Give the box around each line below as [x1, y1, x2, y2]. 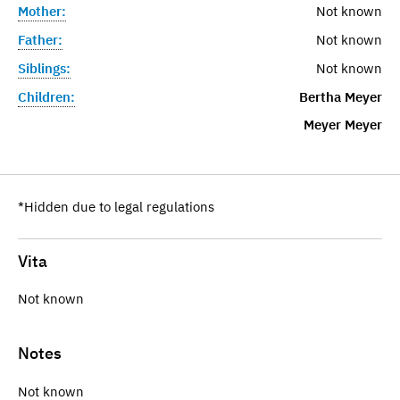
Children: [18, 87, 75, 105]
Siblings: [18, 59, 71, 77]
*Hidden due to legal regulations [18, 197, 214, 215]
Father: [18, 30, 62, 48]
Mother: [18, 2, 66, 20]
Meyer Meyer [303, 115, 382, 133]
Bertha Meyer [298, 87, 382, 105]
